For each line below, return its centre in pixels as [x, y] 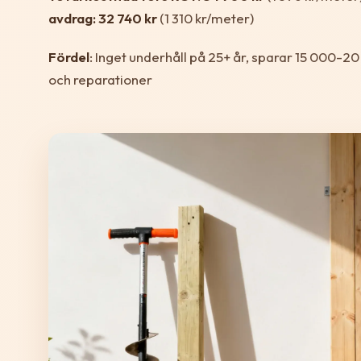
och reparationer [100, 80]
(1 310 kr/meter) [205, 19]
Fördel [69, 57]
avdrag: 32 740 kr [103, 19]
